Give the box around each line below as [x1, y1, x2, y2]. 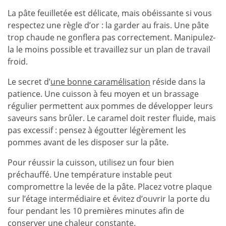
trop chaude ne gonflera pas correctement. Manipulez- [8, 32, 215, 43]
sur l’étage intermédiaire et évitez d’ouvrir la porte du [8, 193, 210, 204]
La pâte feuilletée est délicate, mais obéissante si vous [8, 8, 212, 19]
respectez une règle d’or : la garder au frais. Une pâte [8, 20, 209, 31]
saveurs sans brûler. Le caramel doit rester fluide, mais [8, 112, 216, 124]
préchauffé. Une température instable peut [8, 169, 172, 180]
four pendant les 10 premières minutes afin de [8, 205, 184, 216]
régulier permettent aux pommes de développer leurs [8, 100, 213, 111]
